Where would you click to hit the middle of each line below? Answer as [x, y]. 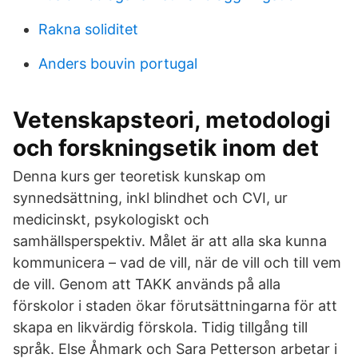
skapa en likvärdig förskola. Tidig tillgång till [160, 327]
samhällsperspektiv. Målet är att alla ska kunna [170, 241]
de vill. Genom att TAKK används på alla [147, 284]
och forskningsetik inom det [166, 148]
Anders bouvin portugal [118, 64]
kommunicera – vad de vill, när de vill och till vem [177, 263]
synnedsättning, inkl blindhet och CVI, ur [150, 198]
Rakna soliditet [88, 29]
